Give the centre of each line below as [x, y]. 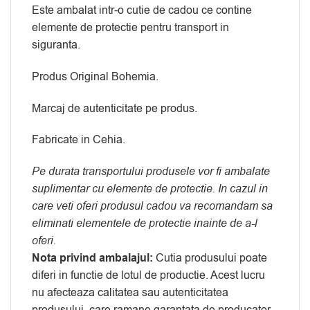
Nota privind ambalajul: [92, 258]
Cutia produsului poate [210, 258]
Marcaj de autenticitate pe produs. [115, 108]
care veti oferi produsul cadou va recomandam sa [152, 207]
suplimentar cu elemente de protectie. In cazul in [150, 189]
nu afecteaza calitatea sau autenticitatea [130, 293]
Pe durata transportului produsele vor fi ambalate [151, 172]
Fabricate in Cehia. [79, 140]
